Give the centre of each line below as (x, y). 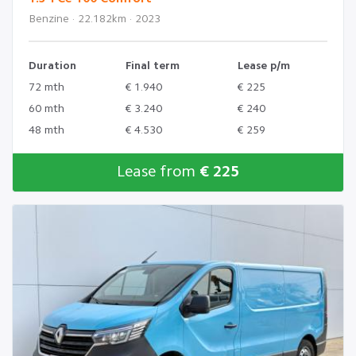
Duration (52, 66)
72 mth (46, 87)
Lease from (158, 172)
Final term (153, 66)
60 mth (46, 108)
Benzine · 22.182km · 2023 (95, 19)
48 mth (46, 130)
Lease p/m (264, 66)
